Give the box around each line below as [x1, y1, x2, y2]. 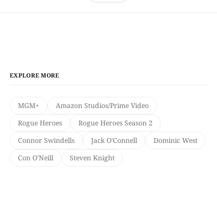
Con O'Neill [18, 153, 53, 163]
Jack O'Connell [91, 136, 137, 145]
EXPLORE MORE [10, 71, 60, 80]
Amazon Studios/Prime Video [56, 101, 149, 110]
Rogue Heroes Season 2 [78, 118, 153, 128]
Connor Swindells [18, 136, 75, 145]
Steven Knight [70, 153, 115, 163]
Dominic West [154, 136, 198, 145]
